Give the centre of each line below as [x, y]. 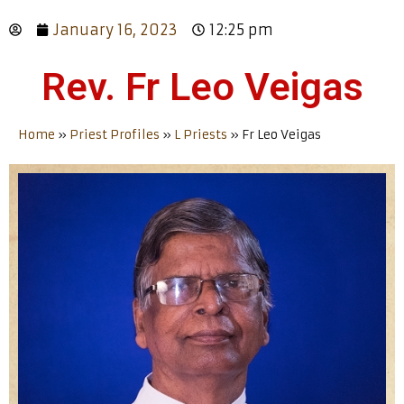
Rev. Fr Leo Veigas [202, 86]
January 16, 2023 [115, 29]
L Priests [201, 134]
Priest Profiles [115, 134]
